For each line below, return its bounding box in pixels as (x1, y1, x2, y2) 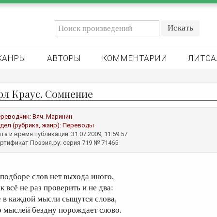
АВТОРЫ (47, 53, 81, 63)
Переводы (62, 122, 94, 129)
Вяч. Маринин (32, 113, 72, 120)
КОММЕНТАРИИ (102, 53, 167, 63)
